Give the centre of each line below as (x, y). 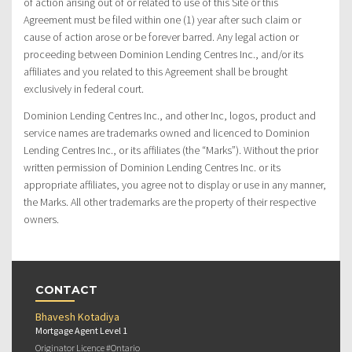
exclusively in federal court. (84, 88)
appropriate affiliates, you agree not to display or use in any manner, (175, 184)
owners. (41, 219)
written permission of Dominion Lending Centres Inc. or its (152, 167)
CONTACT (66, 290)
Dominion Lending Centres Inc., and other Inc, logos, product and (170, 115)
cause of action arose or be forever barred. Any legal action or (161, 37)
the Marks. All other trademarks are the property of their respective (170, 202)
